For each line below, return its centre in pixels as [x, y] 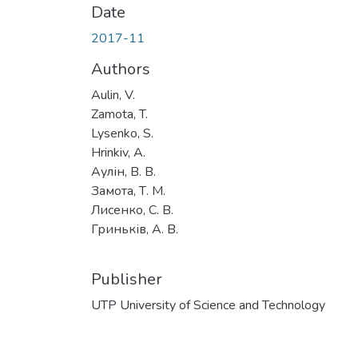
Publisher [127, 279]
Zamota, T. [119, 114]
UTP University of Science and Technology [208, 305]
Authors [121, 69]
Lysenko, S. [122, 133]
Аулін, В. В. [123, 171]
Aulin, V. [113, 95]
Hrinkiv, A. [118, 152]
